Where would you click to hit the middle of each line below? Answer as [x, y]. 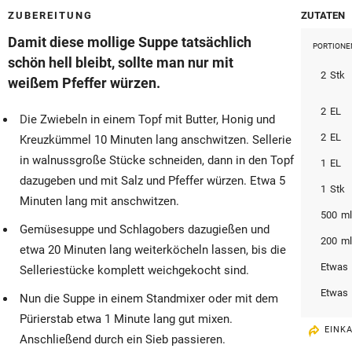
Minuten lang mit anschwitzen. [99, 202]
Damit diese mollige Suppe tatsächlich [130, 42]
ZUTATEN [323, 16]
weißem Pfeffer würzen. [84, 83]
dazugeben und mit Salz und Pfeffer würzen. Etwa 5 [152, 181]
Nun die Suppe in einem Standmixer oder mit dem [149, 299]
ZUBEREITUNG [50, 16]
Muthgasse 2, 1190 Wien [83, 32]
